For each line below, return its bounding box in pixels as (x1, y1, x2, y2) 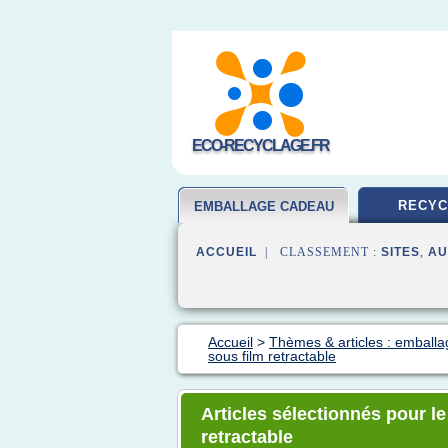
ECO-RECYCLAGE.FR (192, 137, 329, 154)
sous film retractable (208, 348, 336, 364)
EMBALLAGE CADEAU (194, 199, 334, 214)
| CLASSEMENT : (257, 245, 381, 259)
